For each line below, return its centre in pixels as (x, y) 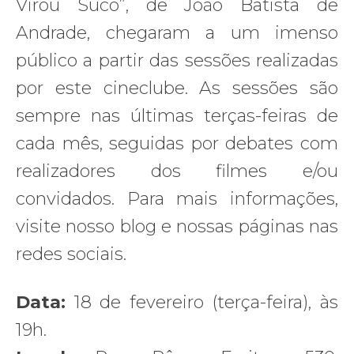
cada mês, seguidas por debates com (177, 144)
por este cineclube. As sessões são (177, 88)
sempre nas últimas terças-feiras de (177, 116)
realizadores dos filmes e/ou (177, 171)
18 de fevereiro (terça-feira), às (206, 303)
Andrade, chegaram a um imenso (177, 33)
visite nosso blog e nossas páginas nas (177, 227)
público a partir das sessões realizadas (177, 61)
